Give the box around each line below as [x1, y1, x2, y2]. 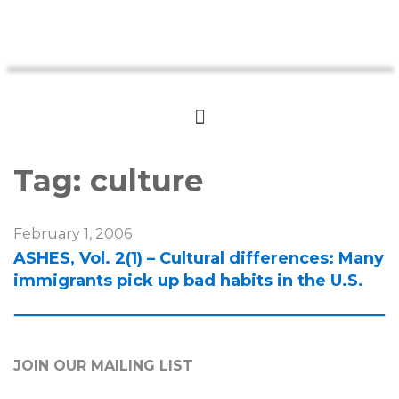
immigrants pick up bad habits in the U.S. [13, 270, 363, 290]
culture [90, 161, 203, 199]
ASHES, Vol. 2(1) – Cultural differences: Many [13, 248, 384, 268]
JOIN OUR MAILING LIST [13, 356, 193, 374]
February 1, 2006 [13, 224, 132, 242]
